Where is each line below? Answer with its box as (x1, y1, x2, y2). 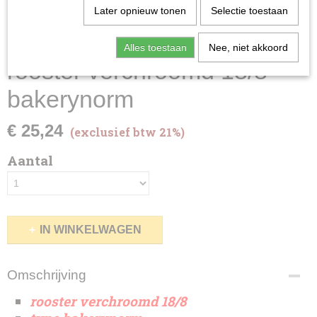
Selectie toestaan (210, 5, 288, 16)
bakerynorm (7, 86, 134, 113)
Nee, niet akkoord (208, 42, 288, 53)
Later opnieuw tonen (93, 5, 186, 16)
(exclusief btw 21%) (70, 125, 185, 139)
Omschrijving (7, 267, 86, 282)
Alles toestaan (123, 42, 187, 53)
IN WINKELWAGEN (39, 224, 142, 236)
